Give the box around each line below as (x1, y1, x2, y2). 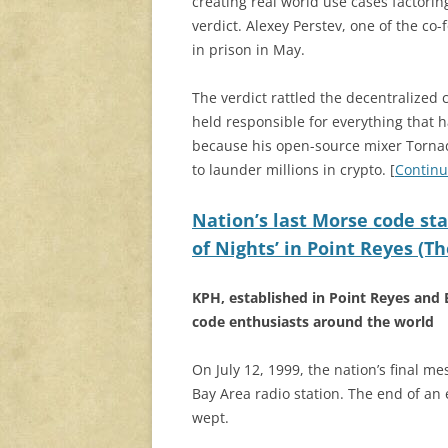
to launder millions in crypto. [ (192, 160, 395, 180)
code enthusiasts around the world (192, 312, 434, 332)
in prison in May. (192, 40, 305, 60)
